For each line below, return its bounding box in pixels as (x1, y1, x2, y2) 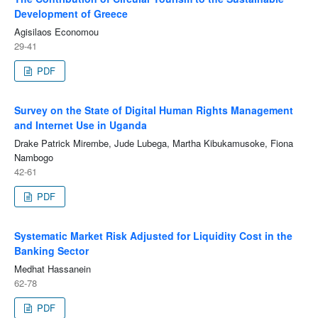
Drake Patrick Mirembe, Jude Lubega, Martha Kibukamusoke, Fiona (13, 136, 293, 150)
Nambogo (13, 150, 53, 165)
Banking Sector (13, 243, 89, 258)
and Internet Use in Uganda (13, 118, 147, 133)
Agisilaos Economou (13, 25, 99, 39)
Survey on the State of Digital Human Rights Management (13, 103, 293, 118)
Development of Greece (13, 6, 128, 21)
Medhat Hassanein (13, 262, 91, 276)
